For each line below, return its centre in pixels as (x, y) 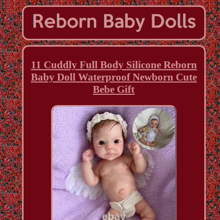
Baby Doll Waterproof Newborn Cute (114, 77)
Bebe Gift (114, 89)
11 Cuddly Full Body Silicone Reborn (114, 65)
